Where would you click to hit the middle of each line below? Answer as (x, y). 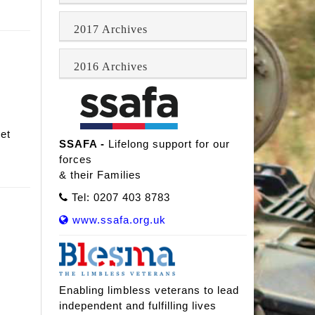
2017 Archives (110, 30)
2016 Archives (110, 67)
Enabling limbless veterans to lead (149, 290)
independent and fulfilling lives (137, 306)
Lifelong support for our (169, 144)
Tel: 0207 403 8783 (119, 198)
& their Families (100, 175)
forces (75, 160)
